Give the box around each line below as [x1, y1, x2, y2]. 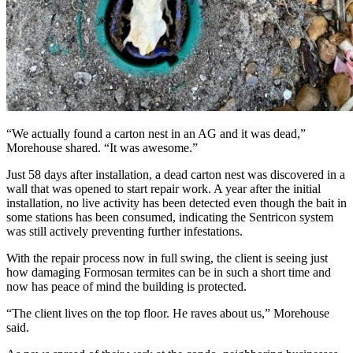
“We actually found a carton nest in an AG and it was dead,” [6, 127, 306, 141]
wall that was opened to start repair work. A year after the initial [6, 182, 321, 196]
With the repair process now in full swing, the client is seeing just [6, 251, 328, 266]
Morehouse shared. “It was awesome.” [6, 141, 198, 155]
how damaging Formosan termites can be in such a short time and [6, 266, 331, 280]
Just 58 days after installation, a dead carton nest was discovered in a [6, 168, 345, 182]
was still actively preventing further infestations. [6, 225, 243, 239]
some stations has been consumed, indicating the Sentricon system [6, 210, 333, 225]
